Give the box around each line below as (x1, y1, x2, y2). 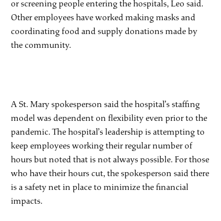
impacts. (11, 195, 43, 206)
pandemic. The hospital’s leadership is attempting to (11, 126, 205, 137)
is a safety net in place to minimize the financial (11, 182, 189, 192)
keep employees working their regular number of (11, 140, 193, 151)
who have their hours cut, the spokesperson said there (11, 168, 210, 179)
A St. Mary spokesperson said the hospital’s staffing (11, 99, 200, 110)
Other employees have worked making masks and (11, 12, 196, 23)
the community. (11, 39, 72, 50)
